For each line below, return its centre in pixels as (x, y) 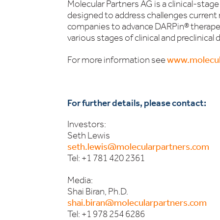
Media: (80, 180)
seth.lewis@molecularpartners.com (138, 147)
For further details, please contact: (137, 103)
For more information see (117, 60)
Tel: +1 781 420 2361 (106, 158)
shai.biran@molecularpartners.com (137, 203)
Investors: (87, 124)
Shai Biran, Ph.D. (98, 191)
